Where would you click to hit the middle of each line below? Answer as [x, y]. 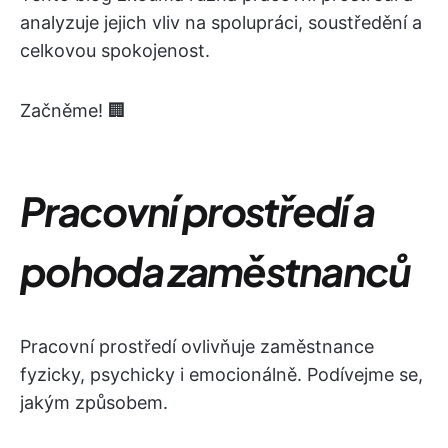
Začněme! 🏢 [73, 110]
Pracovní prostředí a [197, 210]
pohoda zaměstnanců [215, 270]
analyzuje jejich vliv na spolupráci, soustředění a [221, 22]
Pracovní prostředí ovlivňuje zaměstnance [197, 346]
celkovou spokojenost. [115, 50]
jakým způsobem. [94, 402]
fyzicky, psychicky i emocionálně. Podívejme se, [221, 374]
